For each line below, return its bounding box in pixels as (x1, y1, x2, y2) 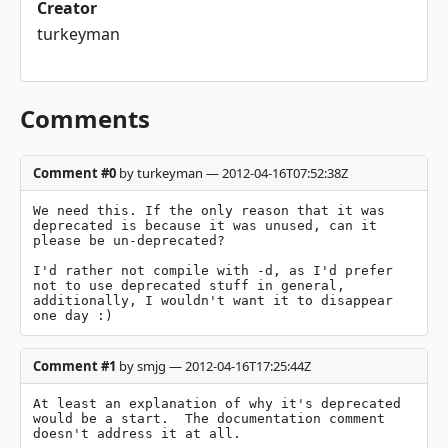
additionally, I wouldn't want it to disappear (33, 292, 393, 308)
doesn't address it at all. (33, 425, 241, 441)
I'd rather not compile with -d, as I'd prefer (33, 262, 393, 278)
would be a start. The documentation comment (33, 410, 385, 426)
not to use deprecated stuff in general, (33, 277, 345, 293)
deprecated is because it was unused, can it (33, 217, 377, 233)
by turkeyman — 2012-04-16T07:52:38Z (116, 163, 348, 182)
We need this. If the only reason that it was (33, 202, 385, 218)
